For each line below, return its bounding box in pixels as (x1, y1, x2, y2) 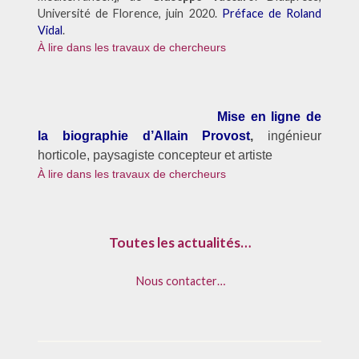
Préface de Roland (221, 6, 322, 20)
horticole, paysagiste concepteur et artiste (37, 148, 272, 162)
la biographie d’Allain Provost (37, 129, 251, 143)
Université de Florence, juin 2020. (37, 6, 222, 20)
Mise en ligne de (216, 110, 322, 123)
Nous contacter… (134, 273, 225, 288)
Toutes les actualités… (108, 234, 251, 252)
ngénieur (271, 129, 322, 143)
